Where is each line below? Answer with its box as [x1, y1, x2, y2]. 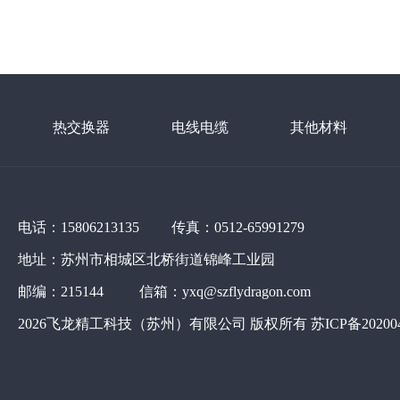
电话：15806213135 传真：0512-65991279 [18, 219, 304, 235]
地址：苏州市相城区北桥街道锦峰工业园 [18, 251, 275, 267]
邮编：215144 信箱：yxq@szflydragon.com [18, 283, 311, 299]
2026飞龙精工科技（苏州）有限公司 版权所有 [18, 315, 311, 331]
